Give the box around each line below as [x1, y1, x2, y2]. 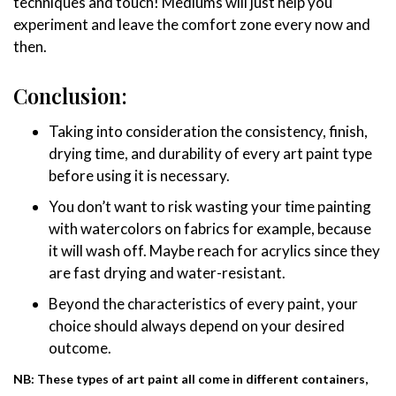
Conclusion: [13, 81, 127, 110]
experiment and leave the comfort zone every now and [13, 15, 370, 34]
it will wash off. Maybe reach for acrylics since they [49, 241, 380, 261]
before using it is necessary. [49, 166, 232, 186]
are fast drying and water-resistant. [49, 263, 286, 283]
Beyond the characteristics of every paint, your [49, 294, 358, 314]
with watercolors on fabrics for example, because [49, 219, 371, 239]
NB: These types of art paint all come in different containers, [13, 371, 368, 387]
